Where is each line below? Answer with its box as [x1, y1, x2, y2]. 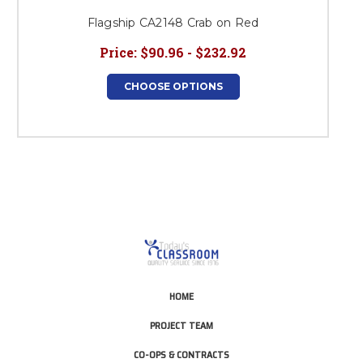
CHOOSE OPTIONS [123, 79, 223, 92]
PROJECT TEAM [150, 317, 213, 333]
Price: [100, 43, 137, 61]
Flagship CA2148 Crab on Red [87, 15, 259, 30]
